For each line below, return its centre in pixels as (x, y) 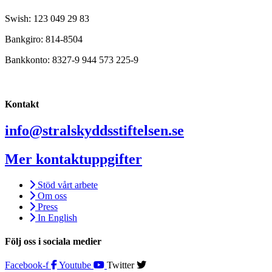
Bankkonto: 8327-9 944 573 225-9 (72, 59)
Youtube (75, 265)
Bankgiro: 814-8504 (44, 39)
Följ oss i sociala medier (53, 242)
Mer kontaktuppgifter (73, 159)
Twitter (121, 265)
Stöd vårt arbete (68, 185)
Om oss (52, 195)
